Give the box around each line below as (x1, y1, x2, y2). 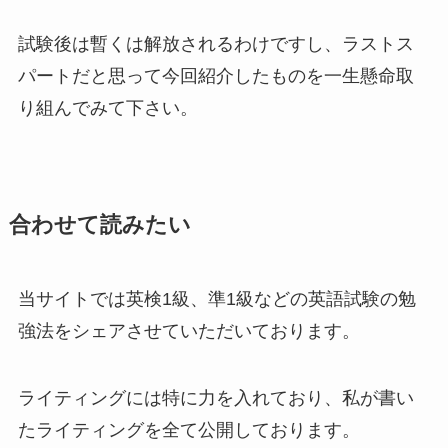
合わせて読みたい (8, 212, 191, 237)
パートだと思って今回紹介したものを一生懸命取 (17, 65, 414, 86)
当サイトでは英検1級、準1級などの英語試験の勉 (17, 288, 416, 309)
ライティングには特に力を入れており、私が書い (17, 388, 414, 409)
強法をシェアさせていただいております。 (17, 320, 360, 341)
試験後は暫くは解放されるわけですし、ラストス (17, 33, 414, 54)
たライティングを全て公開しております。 (17, 420, 360, 441)
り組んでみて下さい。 (17, 97, 198, 118)
